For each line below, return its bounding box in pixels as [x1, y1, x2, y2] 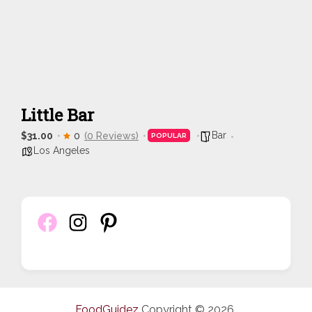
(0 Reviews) [84, 130, 139, 141]
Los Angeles [33, 145, 90, 156]
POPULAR [151, 132, 187, 139]
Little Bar [21, 104, 94, 126]
